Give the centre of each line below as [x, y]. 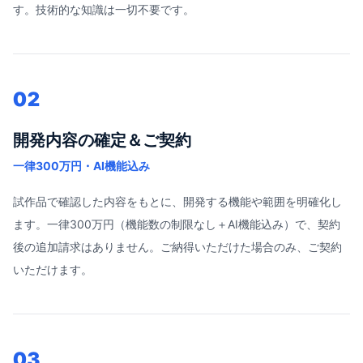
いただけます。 [53, 269]
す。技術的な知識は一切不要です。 [104, 9]
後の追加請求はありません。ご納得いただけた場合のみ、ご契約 [177, 247]
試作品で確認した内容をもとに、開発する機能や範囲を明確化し [177, 201]
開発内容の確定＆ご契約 [102, 140]
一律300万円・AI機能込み [81, 166]
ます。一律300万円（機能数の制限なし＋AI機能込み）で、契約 [177, 224]
